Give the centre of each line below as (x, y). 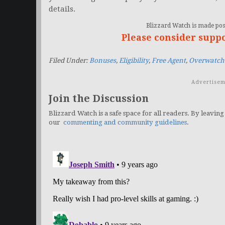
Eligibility (134, 61)
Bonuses (103, 61)
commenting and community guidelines (125, 123)
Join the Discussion (99, 99)
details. (62, 9)
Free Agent (169, 61)
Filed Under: (69, 61)
